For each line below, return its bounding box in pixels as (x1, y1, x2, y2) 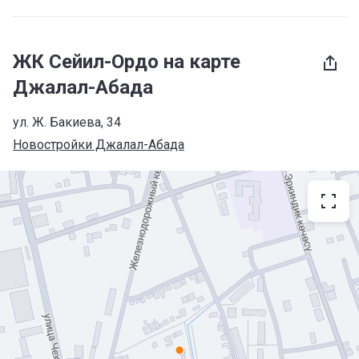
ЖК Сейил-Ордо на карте (13, 50, 240, 73)
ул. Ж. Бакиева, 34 (13, 115, 121, 130)
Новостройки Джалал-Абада (13, 137, 184, 152)
